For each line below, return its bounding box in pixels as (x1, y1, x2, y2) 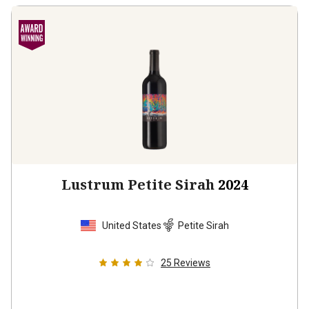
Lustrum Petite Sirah (61, 175, 215, 194)
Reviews (174, 257, 210, 268)
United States (102, 219, 161, 231)
